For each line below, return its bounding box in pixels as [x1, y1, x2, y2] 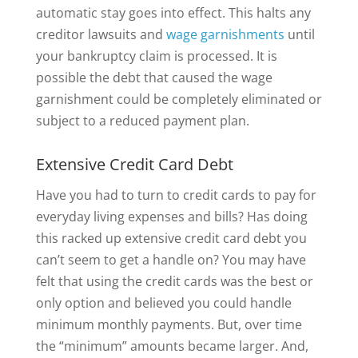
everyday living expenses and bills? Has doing [35, 207, 308, 225]
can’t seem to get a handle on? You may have [35, 250, 306, 268]
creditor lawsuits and [35, 25, 166, 43]
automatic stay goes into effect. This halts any [35, 3, 311, 22]
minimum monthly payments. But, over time [35, 315, 302, 333]
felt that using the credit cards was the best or [35, 272, 313, 290]
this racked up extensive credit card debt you [35, 229, 307, 247]
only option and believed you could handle [35, 293, 292, 312]
